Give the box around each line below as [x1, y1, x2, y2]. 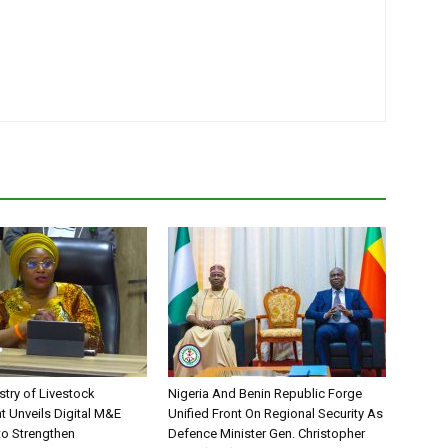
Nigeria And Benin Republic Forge [168, 386, 362, 402]
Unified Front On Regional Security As [168, 406, 383, 422]
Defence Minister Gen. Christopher [168, 426, 365, 442]
